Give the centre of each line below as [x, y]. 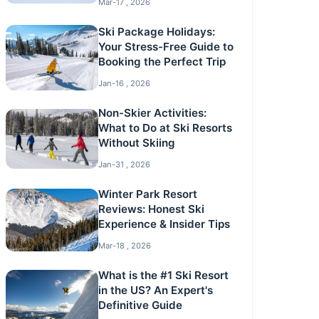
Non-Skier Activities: [152, 113]
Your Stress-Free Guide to [166, 47]
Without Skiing [136, 143]
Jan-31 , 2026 [124, 164]
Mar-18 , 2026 [124, 246]
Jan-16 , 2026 [124, 83]
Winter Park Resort [147, 194]
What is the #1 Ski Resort [163, 275]
